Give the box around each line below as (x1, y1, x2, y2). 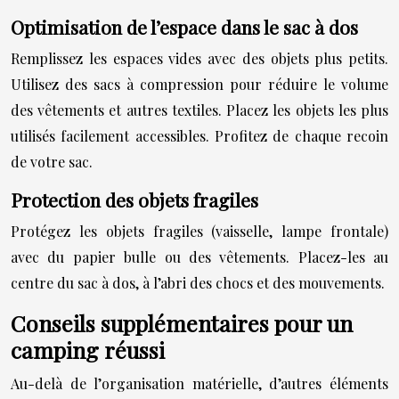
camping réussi (11, 334, 165, 364)
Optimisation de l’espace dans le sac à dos (11, 13, 358, 39)
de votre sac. (11, 151, 93, 171)
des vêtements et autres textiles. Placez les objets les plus (11, 100, 388, 119)
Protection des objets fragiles (11, 186, 258, 212)
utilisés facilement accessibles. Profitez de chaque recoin (11, 126, 388, 145)
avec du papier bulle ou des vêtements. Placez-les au (11, 247, 388, 266)
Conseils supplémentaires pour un (11, 307, 353, 338)
